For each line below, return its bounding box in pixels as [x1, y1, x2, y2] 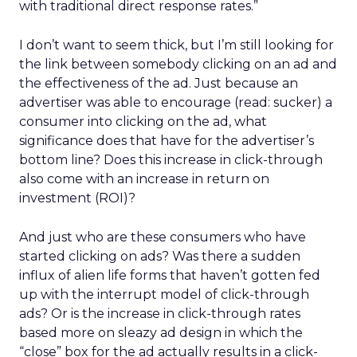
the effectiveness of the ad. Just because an [19, 76, 298, 91]
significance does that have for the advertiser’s [19, 133, 314, 148]
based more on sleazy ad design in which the [19, 325, 303, 340]
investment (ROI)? [19, 190, 135, 206]
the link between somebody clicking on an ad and [19, 57, 337, 72]
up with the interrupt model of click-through [19, 287, 309, 302]
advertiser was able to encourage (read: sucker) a [19, 95, 332, 110]
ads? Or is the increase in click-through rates [19, 306, 300, 321]
